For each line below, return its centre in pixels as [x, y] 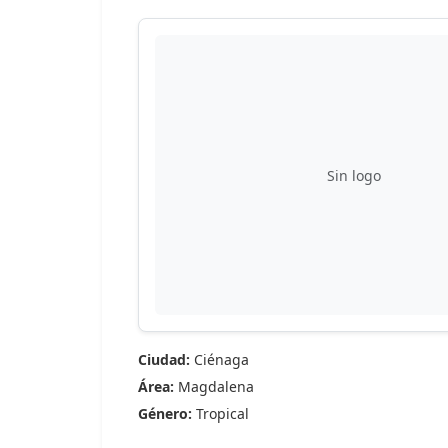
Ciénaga [219, 359]
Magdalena [214, 386]
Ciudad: [164, 359]
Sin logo [353, 175]
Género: [165, 413]
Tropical [220, 413]
